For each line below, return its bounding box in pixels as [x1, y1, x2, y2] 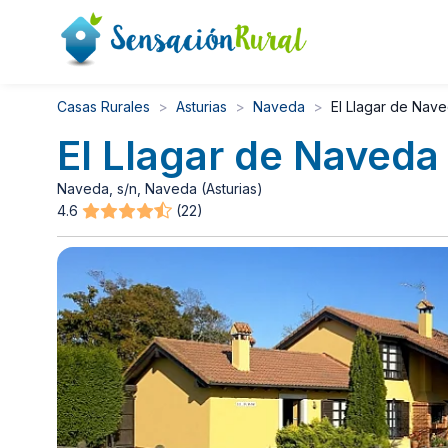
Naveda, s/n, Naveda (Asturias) [57, 180, 263, 198]
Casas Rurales [57, 98, 150, 115]
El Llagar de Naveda [57, 131, 439, 181]
